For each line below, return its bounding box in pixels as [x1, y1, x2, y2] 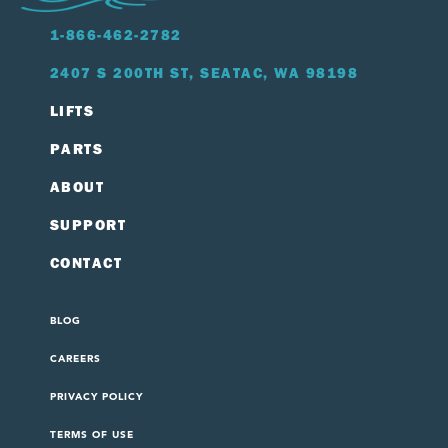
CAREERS [50, 352, 102, 366]
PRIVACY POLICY [50, 390, 144, 404]
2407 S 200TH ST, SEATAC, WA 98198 [50, 63, 359, 83]
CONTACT [50, 253, 123, 273]
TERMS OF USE [50, 428, 135, 442]
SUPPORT [50, 215, 127, 235]
